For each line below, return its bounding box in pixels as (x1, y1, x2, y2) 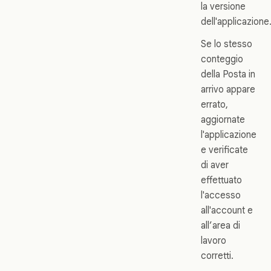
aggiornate (201, 113, 245, 125)
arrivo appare (201, 83, 255, 95)
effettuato (201, 174, 242, 186)
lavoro (201, 234, 226, 246)
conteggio (201, 53, 243, 65)
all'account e (201, 204, 253, 216)
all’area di (201, 219, 240, 231)
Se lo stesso (201, 38, 252, 50)
